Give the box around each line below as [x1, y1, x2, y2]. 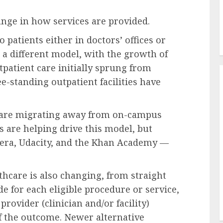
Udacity [19, 136, 51, 148]
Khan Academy [92, 136, 157, 148]
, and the [51, 136, 89, 148]
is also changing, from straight [27, 169, 166, 181]
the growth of [107, 48, 168, 60]
